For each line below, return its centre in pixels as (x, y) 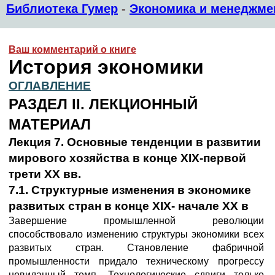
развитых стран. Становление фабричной (136, 248)
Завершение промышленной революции (136, 221)
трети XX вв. (45, 174)
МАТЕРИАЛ (50, 124)
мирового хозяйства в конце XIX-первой (127, 158)
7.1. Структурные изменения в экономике (130, 190)
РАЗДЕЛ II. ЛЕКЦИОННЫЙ (103, 104)
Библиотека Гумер (62, 9)
